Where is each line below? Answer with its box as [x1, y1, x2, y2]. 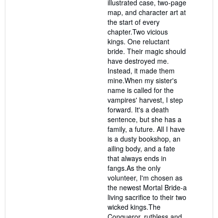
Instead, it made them [108, 65, 175, 75]
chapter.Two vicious [108, 26, 168, 36]
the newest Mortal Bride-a [108, 182, 187, 192]
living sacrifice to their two [108, 192, 186, 202]
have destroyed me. [108, 55, 169, 66]
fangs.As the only [108, 163, 161, 173]
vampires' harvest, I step [108, 94, 183, 105]
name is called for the [108, 85, 174, 95]
